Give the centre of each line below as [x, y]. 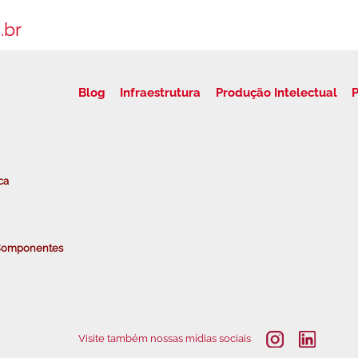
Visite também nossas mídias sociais [164, 338]
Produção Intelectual [276, 92]
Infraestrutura [161, 92]
